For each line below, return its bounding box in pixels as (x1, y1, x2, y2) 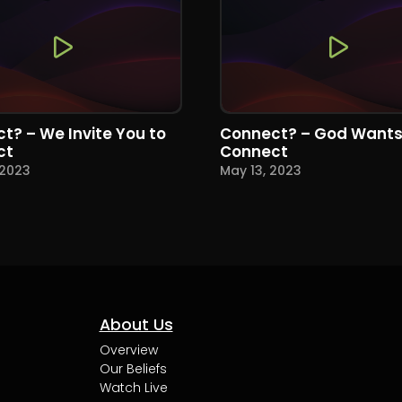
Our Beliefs (99, 359, 167, 378)
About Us (99, 313, 173, 336)
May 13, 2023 (219, 162, 301, 180)
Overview (99, 340, 158, 359)
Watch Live (99, 378, 168, 397)
